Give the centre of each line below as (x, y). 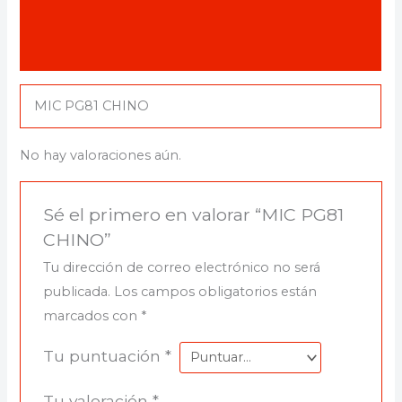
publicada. (76, 292)
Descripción (62, 15)
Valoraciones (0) (76, 52)
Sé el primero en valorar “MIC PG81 (193, 215)
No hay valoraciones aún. (101, 156)
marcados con (92, 316)
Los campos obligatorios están (215, 292)
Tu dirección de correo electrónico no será (181, 268)
